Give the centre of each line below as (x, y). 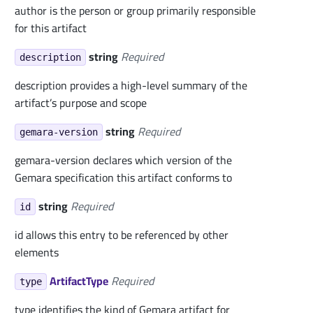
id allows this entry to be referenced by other (122, 235)
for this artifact (51, 28)
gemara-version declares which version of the (123, 160)
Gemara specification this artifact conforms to (123, 177)
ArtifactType (79, 281)
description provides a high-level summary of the (131, 85)
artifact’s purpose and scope (81, 103)
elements (37, 252)
